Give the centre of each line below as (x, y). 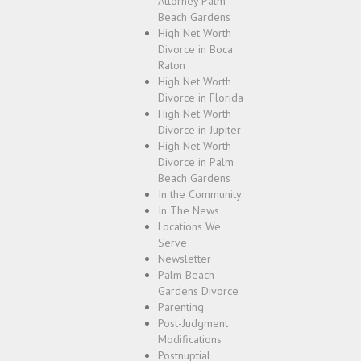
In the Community (200, 194)
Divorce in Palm (196, 162)
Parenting (181, 307)
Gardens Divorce (198, 291)
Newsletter (185, 259)
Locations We (189, 226)
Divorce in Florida (201, 98)
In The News (189, 210)
